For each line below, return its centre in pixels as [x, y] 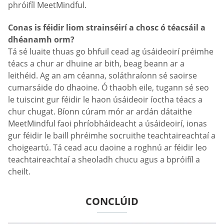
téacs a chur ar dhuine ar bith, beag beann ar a [96, 64]
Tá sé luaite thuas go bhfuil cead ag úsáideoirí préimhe [111, 52]
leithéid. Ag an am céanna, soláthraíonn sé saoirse [102, 76]
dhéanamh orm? [41, 40]
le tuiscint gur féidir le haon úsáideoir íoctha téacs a [105, 100]
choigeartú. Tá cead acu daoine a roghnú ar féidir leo [107, 148]
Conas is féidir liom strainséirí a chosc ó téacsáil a [107, 28]
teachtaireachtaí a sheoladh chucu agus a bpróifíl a [104, 160]
